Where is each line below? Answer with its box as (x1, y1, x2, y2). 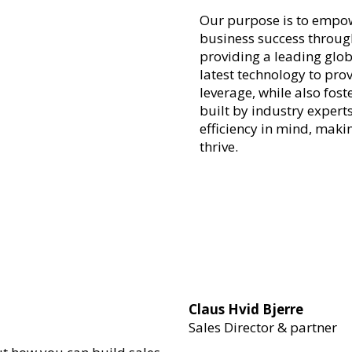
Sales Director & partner (189, 317, 338, 336)
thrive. (199, 137, 238, 156)
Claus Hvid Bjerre (189, 299, 304, 318)
